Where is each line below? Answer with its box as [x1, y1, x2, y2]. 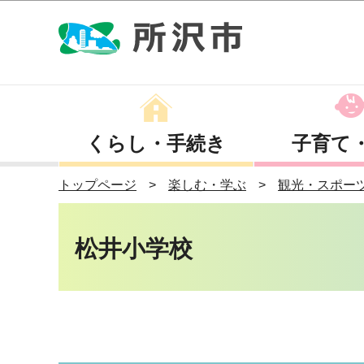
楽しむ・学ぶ [168, 178, 246, 192]
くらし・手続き [86, 132, 226, 154]
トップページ [58, 178, 136, 192]
